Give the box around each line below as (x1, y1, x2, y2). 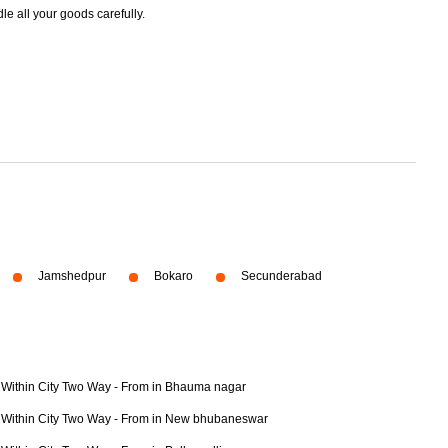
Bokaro (154, 269, 193, 283)
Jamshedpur (38, 269, 106, 283)
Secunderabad (241, 269, 322, 283)
